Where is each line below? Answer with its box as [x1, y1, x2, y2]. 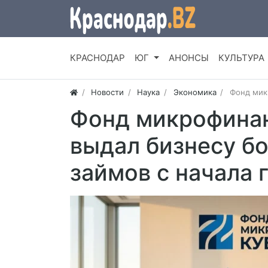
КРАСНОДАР [70, 52, 125, 64]
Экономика [173, 87, 217, 98]
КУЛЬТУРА [218, 52, 264, 64]
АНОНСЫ [168, 52, 209, 64]
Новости [91, 87, 124, 98]
